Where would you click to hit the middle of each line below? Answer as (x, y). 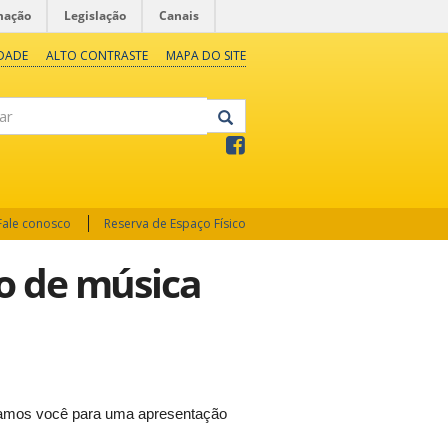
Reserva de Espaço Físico (175, 223)
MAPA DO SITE (205, 55)
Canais (179, 15)
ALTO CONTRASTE (96, 55)
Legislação (95, 15)
